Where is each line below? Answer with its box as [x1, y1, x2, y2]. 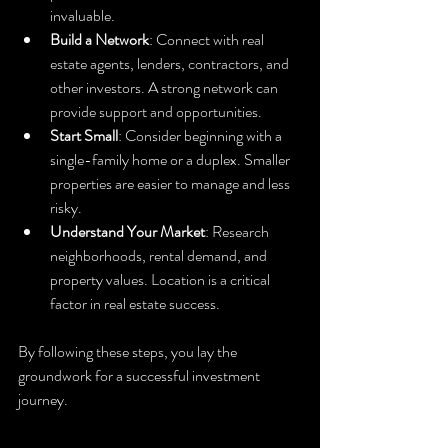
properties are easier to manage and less [50, 171, 293, 195]
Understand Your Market [50, 219, 205, 243]
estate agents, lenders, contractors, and [50, 51, 292, 75]
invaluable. [50, 3, 115, 27]
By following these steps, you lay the [18, 339, 240, 363]
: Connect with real [149, 27, 267, 51]
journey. [18, 387, 68, 411]
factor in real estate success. [50, 291, 220, 315]
